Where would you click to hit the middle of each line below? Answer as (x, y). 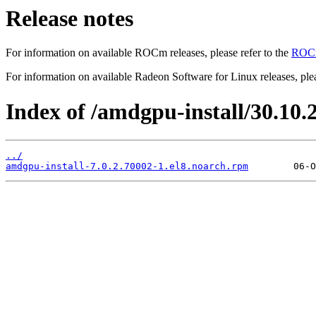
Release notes (69, 18)
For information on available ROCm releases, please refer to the (148, 53)
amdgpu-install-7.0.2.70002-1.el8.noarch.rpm (127, 166)
